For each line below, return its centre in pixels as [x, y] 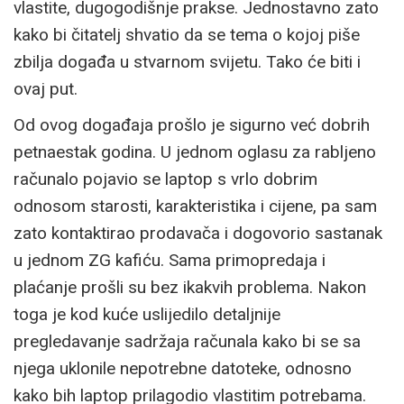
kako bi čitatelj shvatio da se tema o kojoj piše [187, 34]
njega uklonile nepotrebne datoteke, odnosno [183, 368]
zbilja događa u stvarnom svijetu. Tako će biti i [187, 61]
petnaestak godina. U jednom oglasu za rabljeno [195, 151]
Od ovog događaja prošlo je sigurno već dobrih [192, 124]
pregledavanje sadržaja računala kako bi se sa [187, 341]
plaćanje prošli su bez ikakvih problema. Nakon [190, 287]
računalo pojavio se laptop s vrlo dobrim [165, 179]
